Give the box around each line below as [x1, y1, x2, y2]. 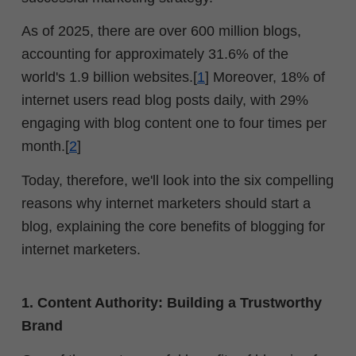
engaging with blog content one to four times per [21, 115, 327, 132]
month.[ [21, 138, 69, 155]
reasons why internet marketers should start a [21, 195, 311, 211]
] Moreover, [205, 69, 281, 86]
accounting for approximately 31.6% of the [21, 46, 288, 63]
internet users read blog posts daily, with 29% [21, 92, 308, 109]
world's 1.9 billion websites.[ [21, 69, 197, 86]
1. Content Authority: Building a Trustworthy [21, 295, 322, 311]
